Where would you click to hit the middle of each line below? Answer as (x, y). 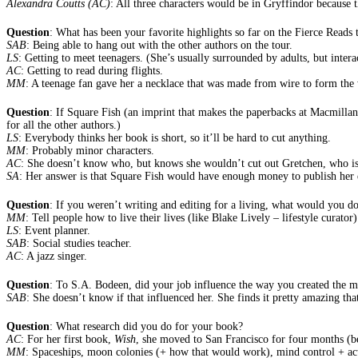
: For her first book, (68, 339)
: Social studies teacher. (79, 243)
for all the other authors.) (64, 125)
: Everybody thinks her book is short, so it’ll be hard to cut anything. (175, 137)
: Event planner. (54, 230)
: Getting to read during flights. (92, 70)
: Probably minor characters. (90, 150)
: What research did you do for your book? (146, 326)
